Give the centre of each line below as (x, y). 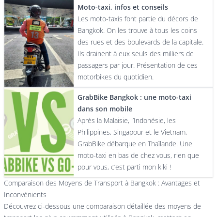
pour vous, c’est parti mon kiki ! (124, 167)
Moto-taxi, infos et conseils (123, 7)
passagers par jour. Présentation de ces (138, 65)
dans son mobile (105, 109)
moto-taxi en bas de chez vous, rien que (139, 155)
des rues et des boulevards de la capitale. (141, 42)
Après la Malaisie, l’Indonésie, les (127, 120)
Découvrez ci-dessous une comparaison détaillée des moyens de (102, 206)
